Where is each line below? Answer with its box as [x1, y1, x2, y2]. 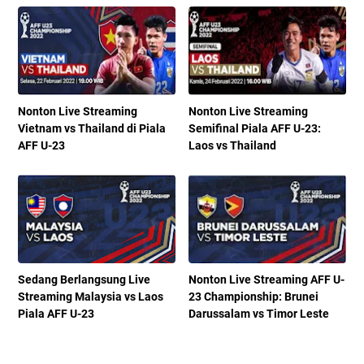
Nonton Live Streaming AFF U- [188, 273, 345, 287]
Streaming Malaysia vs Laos [18, 290, 163, 304]
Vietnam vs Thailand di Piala [18, 122, 166, 136]
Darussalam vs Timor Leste [188, 307, 330, 321]
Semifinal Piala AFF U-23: [188, 122, 322, 136]
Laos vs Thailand [188, 139, 277, 153]
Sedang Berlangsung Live [18, 273, 150, 287]
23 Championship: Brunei [188, 290, 319, 304]
